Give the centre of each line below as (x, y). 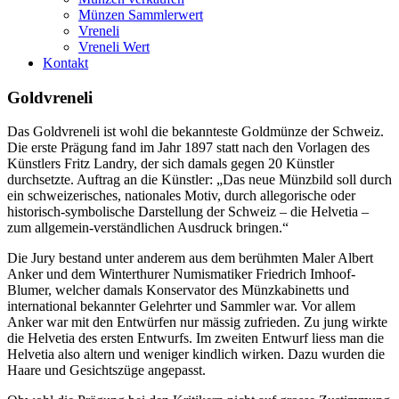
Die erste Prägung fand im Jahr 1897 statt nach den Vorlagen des (188, 148)
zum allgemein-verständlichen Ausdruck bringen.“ (148, 228)
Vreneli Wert (114, 47)
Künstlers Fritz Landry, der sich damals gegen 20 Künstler (171, 164)
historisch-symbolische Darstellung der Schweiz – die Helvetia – (188, 212)
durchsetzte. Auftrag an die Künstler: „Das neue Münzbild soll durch (199, 180)
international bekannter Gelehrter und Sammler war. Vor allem (181, 306)
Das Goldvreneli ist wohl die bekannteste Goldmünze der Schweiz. (195, 132)
